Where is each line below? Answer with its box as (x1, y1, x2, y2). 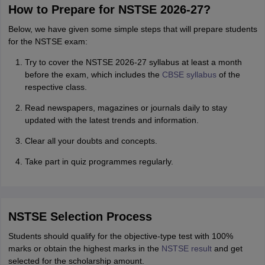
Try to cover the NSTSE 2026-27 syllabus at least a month (24, 57, 242, 67)
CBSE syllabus (161, 70, 216, 79)
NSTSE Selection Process (8, 210, 152, 223)
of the (216, 70, 240, 79)
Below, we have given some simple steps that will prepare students (8, 24, 257, 34)
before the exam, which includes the (24, 70, 162, 79)
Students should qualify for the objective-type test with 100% (8, 231, 233, 241)
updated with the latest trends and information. (24, 115, 199, 125)
